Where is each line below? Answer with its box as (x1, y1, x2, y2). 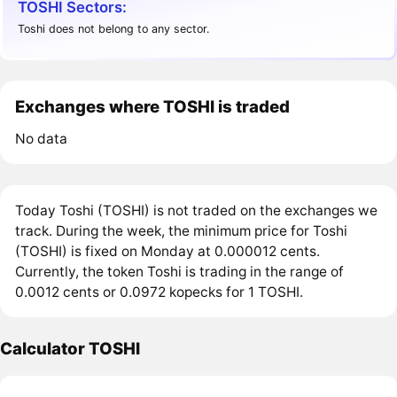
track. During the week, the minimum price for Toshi (15, 222, 348, 239)
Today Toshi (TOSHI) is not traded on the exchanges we (15, 201, 378, 219)
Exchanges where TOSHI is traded (15, 97, 291, 117)
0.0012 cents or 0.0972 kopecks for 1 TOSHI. (15, 283, 304, 300)
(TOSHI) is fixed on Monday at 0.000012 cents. (15, 242, 321, 260)
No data (15, 130, 68, 148)
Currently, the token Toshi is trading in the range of (15, 262, 345, 280)
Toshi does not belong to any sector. (18, 21, 210, 35)
